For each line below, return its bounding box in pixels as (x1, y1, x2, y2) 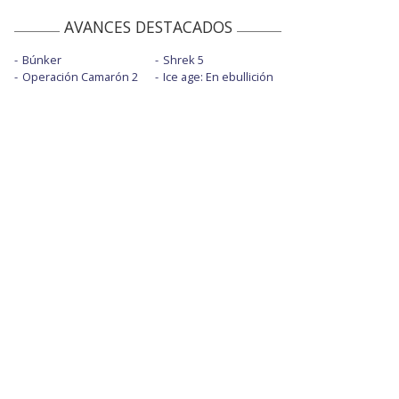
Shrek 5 (162, 52, 204, 69)
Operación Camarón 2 (22, 69, 138, 85)
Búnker (22, 52, 61, 69)
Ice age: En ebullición (162, 69, 273, 85)
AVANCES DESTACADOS (63, 16, 232, 38)
